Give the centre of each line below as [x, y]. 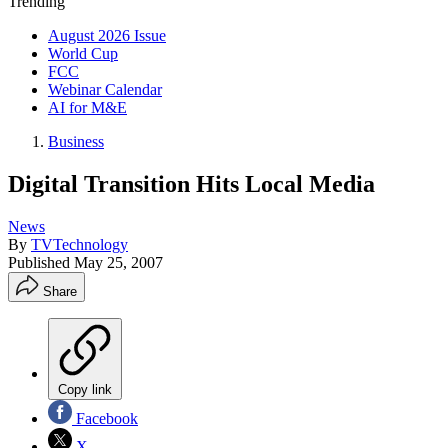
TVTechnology [79, 244]
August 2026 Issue [107, 35]
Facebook [105, 418]
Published [41, 262]
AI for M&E [87, 107]
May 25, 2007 [118, 262]
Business [76, 141]
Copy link [85, 389]
